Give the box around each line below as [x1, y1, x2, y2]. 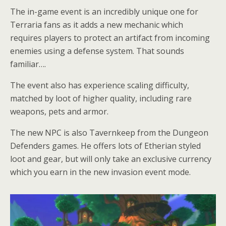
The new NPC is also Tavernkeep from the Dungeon [10, 127, 208, 138]
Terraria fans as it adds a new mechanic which [10, 19, 183, 30]
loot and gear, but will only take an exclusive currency [10, 153, 211, 164]
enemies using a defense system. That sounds [10, 45, 184, 56]
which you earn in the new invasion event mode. [10, 166, 191, 178]
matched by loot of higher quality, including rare [10, 92, 192, 104]
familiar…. [10, 58, 46, 70]
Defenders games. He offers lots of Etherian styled [10, 140, 201, 151]
